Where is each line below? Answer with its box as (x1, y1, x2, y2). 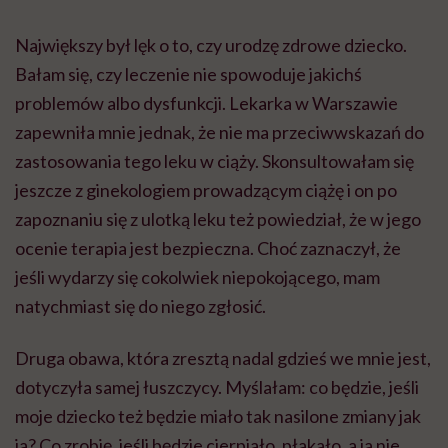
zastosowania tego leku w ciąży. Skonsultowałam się (15, 150, 414, 173)
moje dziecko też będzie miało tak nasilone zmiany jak (15, 405, 421, 428)
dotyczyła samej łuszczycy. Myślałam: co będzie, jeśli (15, 376, 419, 399)
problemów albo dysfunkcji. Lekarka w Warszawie (15, 92, 398, 115)
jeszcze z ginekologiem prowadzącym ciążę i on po (15, 179, 397, 202)
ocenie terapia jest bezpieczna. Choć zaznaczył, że (15, 237, 401, 260)
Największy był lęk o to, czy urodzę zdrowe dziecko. (15, 34, 407, 57)
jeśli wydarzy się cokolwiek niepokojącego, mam (15, 266, 380, 289)
